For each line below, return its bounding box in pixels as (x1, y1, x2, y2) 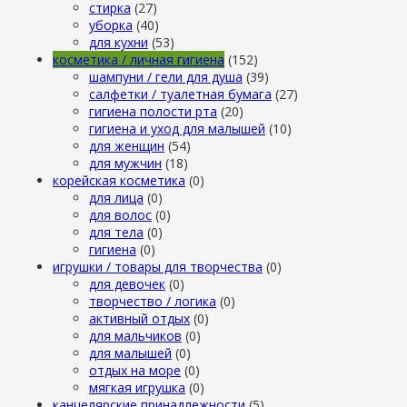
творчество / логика (89, 293, 216, 310)
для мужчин (89, 154, 162, 172)
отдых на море (89, 362, 181, 379)
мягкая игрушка (89, 379, 185, 396)
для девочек (89, 275, 165, 293)
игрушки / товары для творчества (53, 258, 263, 275)
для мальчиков (89, 327, 182, 344)
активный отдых (89, 310, 190, 327)
